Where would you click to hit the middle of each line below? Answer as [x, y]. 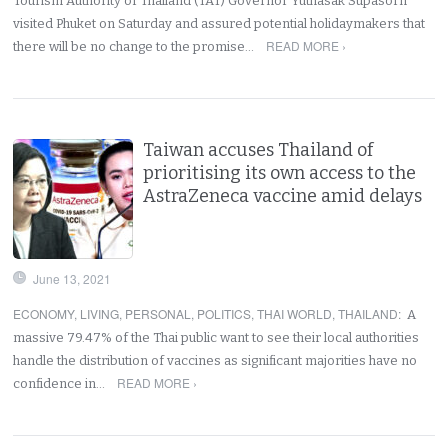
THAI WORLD [295, 313]
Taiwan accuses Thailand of [258, 149]
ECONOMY [44, 313]
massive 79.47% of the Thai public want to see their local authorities [216, 337]
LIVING [100, 313]
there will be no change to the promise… [135, 46]
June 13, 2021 [72, 278]
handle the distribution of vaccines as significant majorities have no [215, 360]
